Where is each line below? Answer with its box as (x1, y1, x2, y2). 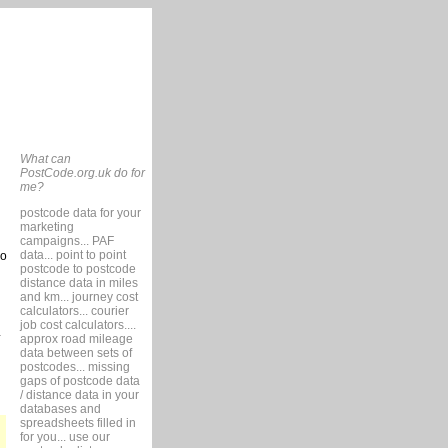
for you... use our (19, 430, 110, 444)
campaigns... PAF (19, 234, 114, 248)
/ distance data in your (19, 388, 139, 402)
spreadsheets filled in (19, 416, 136, 430)
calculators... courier (19, 304, 129, 318)
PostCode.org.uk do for (19, 166, 145, 180)
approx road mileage (19, 332, 133, 346)
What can (19, 152, 71, 166)
